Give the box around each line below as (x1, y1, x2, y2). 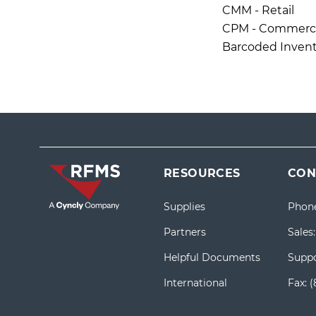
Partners (164, 226, 206, 238)
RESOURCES (164, 166, 241, 180)
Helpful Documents (164, 251, 260, 264)
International (164, 276, 227, 289)
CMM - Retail (221, 4, 294, 17)
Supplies (164, 200, 205, 213)
